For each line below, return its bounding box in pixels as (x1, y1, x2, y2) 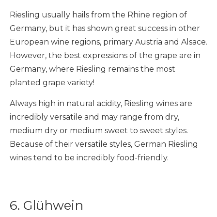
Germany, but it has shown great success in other (10, 24, 200, 33)
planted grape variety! (10, 78, 94, 87)
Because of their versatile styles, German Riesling (10, 139, 198, 149)
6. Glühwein (10, 198, 83, 213)
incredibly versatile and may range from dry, (10, 112, 179, 122)
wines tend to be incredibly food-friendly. (10, 153, 169, 162)
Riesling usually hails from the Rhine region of (10, 10, 187, 19)
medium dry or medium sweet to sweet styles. (10, 126, 190, 135)
